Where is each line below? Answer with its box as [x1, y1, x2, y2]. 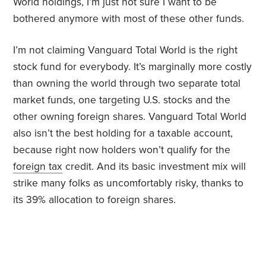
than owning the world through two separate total [13, 77, 241, 90]
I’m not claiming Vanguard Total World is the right [13, 44, 238, 57]
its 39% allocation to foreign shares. [13, 194, 176, 207]
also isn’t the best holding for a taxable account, [13, 127, 233, 140]
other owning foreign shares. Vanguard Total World [13, 110, 247, 123]
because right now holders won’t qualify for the [13, 144, 231, 157]
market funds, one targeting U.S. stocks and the [13, 94, 231, 107]
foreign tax [13, 160, 63, 173]
